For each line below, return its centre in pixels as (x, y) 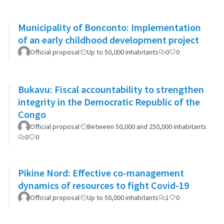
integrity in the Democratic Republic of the (109, 102)
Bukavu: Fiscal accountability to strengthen (111, 89)
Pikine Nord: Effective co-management (101, 173)
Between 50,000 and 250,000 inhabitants (147, 126)
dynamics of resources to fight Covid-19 (103, 185)
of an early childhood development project (108, 40)
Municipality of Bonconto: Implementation (109, 27)
